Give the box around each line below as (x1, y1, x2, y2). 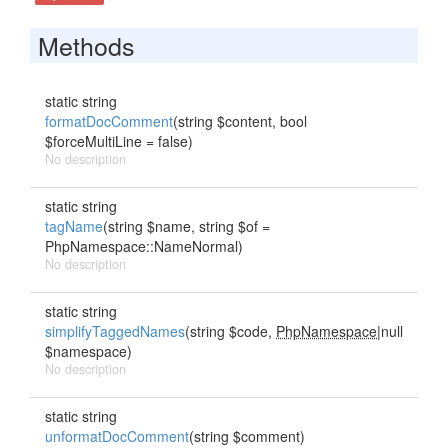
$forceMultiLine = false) (45, 131, 193, 151)
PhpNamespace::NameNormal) (45, 236, 243, 256)
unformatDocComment (45, 426, 189, 446)
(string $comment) (189, 426, 305, 446)
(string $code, (185, 321, 276, 341)
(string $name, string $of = (103, 216, 270, 236)
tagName (45, 216, 103, 236)
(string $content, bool (173, 111, 307, 131)
